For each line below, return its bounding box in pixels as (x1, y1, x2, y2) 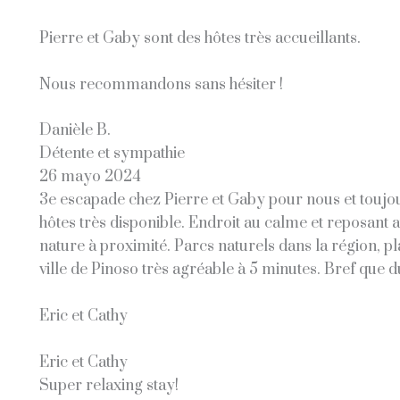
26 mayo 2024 (38, 167, 141, 187)
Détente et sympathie (38, 144, 185, 164)
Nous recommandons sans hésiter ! (38, 74, 283, 95)
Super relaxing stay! (38, 375, 179, 396)
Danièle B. (38, 121, 111, 141)
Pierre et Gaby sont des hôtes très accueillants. (38, 29, 361, 49)
